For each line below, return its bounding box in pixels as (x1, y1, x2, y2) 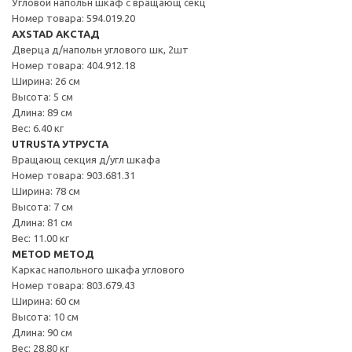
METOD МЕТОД (12, 247, 94, 259)
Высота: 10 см (12, 310, 79, 322)
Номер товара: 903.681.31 (12, 169, 135, 181)
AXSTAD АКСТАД (12, 27, 100, 39)
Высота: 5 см (12, 90, 73, 102)
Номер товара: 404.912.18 (12, 59, 135, 71)
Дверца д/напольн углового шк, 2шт (12, 43, 189, 55)
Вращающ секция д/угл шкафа (12, 153, 160, 165)
